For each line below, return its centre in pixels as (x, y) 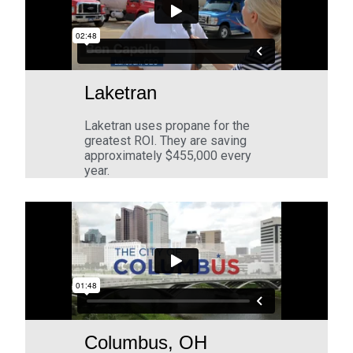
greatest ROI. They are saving (166, 141)
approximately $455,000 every (168, 156)
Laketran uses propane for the (167, 126)
